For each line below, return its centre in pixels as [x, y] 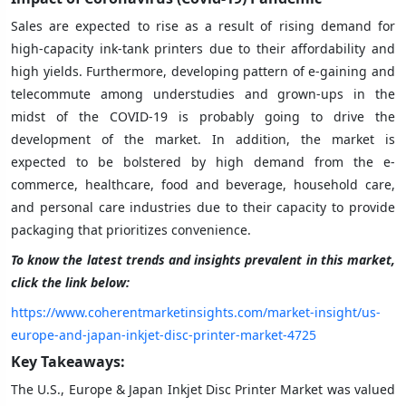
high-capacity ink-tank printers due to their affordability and [203, 48]
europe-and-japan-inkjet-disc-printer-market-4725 [164, 334]
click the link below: [70, 282]
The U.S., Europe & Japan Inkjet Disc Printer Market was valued [203, 389]
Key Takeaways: [68, 361]
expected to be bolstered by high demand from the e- [203, 161]
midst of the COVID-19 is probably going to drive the [203, 116]
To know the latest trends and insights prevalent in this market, [203, 259]
